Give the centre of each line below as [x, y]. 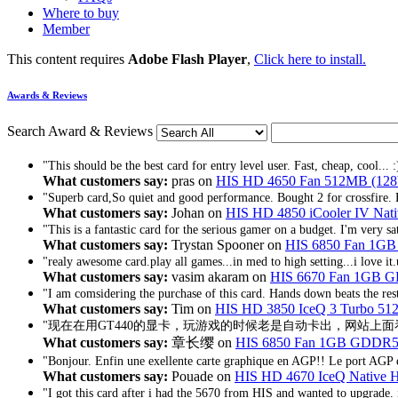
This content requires [68, 59]
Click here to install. [310, 59]
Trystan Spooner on [227, 244]
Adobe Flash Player [187, 59]
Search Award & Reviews [82, 131]
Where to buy [81, 13]
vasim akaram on [219, 276]
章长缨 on [202, 342]
